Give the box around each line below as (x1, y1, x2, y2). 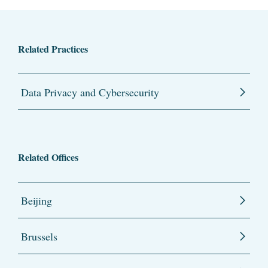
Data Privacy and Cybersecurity (21, 85, 159, 100)
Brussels (21, 229, 57, 244)
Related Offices (18, 150, 78, 165)
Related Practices (18, 42, 88, 56)
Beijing (21, 193, 52, 208)
